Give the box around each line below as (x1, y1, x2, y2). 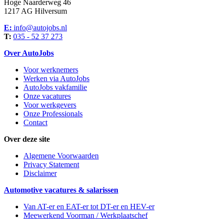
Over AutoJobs (4, 49, 54, 58)
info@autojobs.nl (12, 23, 67, 32)
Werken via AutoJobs (23, 74, 89, 83)
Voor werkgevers (23, 101, 76, 109)
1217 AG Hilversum (4, 7, 67, 16)
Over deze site (4, 135, 50, 144)
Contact (23, 118, 47, 127)
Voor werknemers (23, 66, 78, 74)
